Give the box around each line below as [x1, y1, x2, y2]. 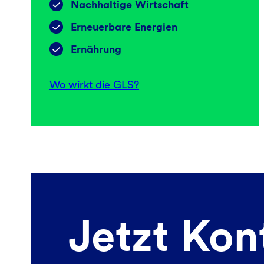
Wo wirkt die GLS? [49, 78, 139, 91]
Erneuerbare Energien [71, 20, 177, 33]
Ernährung [71, 42, 121, 55]
